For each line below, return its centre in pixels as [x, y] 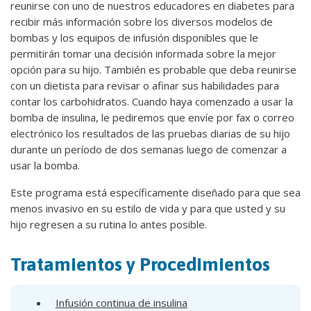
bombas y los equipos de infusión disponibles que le [134, 37]
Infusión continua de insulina [121, 302]
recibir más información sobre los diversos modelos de [142, 21]
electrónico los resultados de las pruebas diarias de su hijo [150, 133]
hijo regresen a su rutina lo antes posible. [109, 224]
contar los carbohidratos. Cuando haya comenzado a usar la [152, 101]
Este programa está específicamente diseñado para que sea [155, 192]
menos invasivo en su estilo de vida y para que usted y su [148, 208]
